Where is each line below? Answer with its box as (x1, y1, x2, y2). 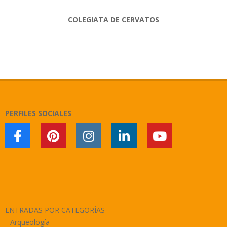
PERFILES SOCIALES (5, 108, 71, 118)
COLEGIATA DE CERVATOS (68, 14, 159, 24)
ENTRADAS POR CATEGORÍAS (5, 205, 105, 215)
